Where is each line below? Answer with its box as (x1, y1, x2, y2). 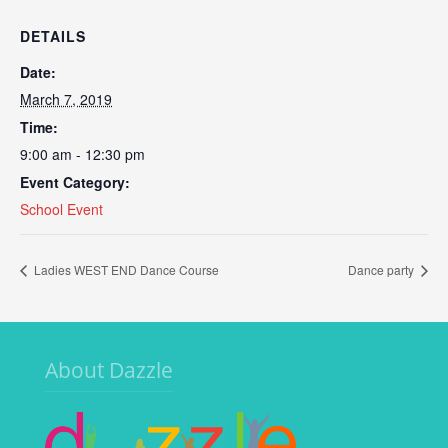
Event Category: (20, 172, 130, 192)
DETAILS (20, 26, 86, 46)
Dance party (348, 261, 417, 279)
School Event (20, 199, 103, 219)
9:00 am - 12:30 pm (20, 144, 145, 164)
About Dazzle (44, 355, 173, 384)
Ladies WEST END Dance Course (31, 261, 219, 279)
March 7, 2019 (20, 89, 112, 109)
